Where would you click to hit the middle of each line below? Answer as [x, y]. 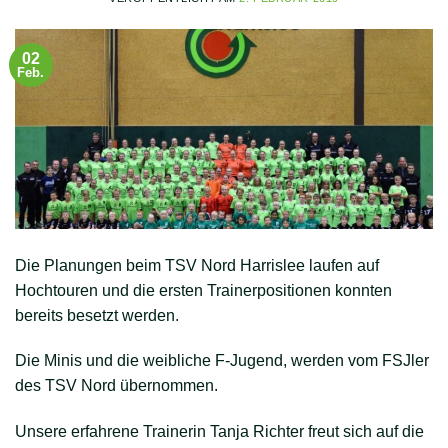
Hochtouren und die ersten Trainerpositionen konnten [203, 290]
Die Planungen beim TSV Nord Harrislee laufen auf [197, 265]
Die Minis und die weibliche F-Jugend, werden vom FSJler [222, 361]
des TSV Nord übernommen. [116, 386]
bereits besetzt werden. [99, 315]
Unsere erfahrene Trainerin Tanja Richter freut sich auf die [219, 432]
